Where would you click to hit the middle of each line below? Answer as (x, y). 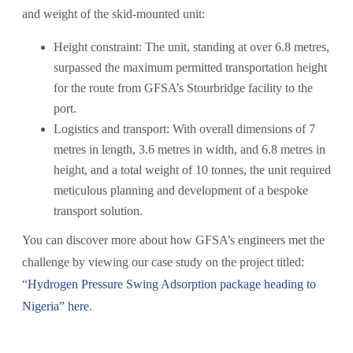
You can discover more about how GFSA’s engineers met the (174, 240)
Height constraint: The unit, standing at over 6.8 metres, (192, 47)
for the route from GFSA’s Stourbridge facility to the (184, 88)
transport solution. (98, 211)
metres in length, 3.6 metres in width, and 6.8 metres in (190, 150)
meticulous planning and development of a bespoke (181, 191)
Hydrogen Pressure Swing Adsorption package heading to (172, 284)
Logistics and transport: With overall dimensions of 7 (185, 129)
